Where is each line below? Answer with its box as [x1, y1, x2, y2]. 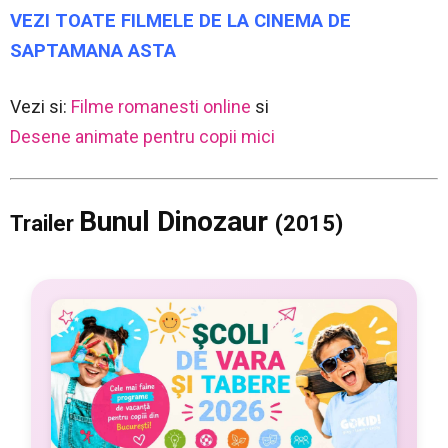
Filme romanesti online [71, 95, 251, 117]
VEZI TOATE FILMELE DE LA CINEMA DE [10, 9, 351, 32]
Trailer [10, 210, 79, 236]
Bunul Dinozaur [79, 204, 275, 238]
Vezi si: [10, 95, 71, 117]
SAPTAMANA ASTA [10, 39, 176, 62]
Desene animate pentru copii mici [10, 125, 275, 147]
